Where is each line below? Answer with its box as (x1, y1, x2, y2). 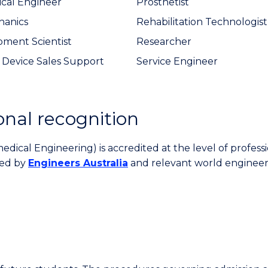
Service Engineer (136, 56, 218, 67)
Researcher (136, 36, 191, 47)
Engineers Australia (28, 157, 128, 169)
